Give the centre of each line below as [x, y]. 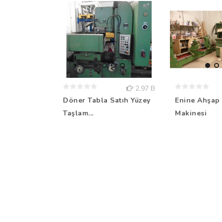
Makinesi [191, 113]
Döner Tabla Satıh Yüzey [107, 101]
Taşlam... [78, 113]
